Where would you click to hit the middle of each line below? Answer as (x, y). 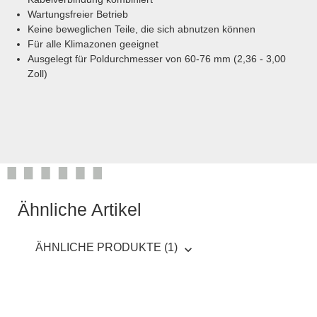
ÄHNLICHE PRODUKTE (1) (106, 248)
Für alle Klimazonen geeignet (93, 44)
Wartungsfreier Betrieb (78, 15)
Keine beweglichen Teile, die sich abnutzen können (142, 29)
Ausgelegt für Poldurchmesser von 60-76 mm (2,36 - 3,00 (157, 59)
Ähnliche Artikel (80, 210)
